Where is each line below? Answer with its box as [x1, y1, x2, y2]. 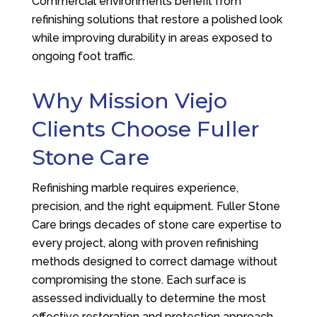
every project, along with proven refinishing [31, 236, 258, 250]
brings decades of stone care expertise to [56, 218, 282, 231]
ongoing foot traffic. [31, 50, 135, 63]
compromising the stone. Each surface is [31, 273, 246, 287]
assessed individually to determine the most [31, 292, 266, 305]
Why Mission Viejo [31, 88, 227, 114]
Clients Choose [31, 116, 197, 142]
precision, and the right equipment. [31, 200, 217, 213]
